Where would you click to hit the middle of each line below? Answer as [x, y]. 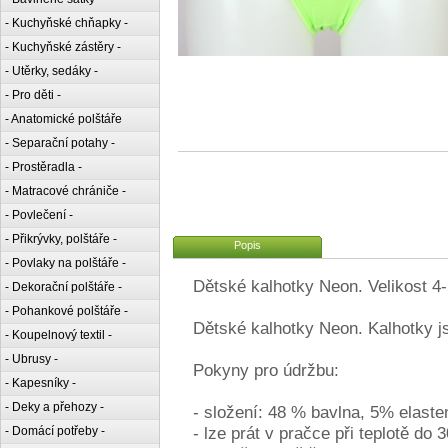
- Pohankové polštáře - [66, 311]
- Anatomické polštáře [63, 119]
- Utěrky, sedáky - [51, 71]
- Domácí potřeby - [55, 431]
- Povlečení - [39, 215]
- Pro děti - [33, 95]
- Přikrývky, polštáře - [61, 239]
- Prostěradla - [43, 167]
